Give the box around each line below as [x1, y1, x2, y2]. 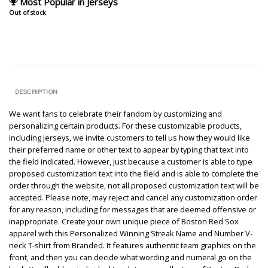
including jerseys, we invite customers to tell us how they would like [9, 132, 250, 144]
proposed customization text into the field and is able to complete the [9, 168, 258, 179]
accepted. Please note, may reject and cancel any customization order [9, 192, 257, 203]
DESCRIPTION [14, 87, 58, 96]
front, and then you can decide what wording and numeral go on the [9, 252, 252, 263]
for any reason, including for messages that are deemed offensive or [9, 204, 256, 215]
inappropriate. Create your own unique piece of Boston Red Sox [9, 216, 239, 227]
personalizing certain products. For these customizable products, [9, 120, 242, 132]
